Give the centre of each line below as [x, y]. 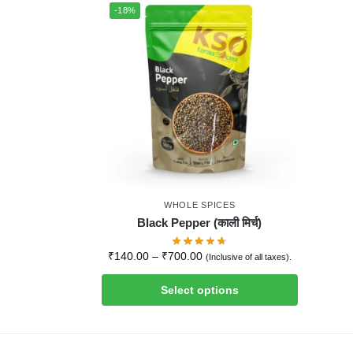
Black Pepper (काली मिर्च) [200, 223]
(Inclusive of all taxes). [248, 257]
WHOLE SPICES [200, 205]
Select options [199, 290]
